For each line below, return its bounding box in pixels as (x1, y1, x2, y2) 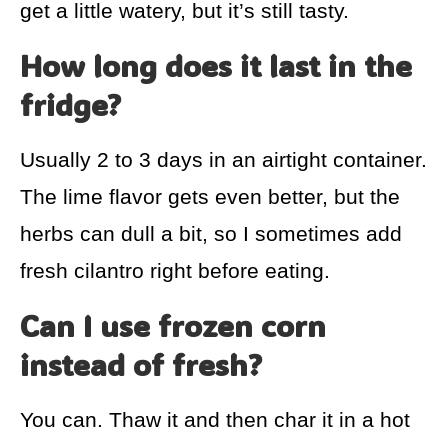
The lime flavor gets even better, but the (20, 185, 400, 209)
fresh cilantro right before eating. (20, 259, 330, 283)
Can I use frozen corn (20, 306, 326, 346)
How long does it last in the (20, 46, 412, 86)
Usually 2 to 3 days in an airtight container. (20, 148, 427, 172)
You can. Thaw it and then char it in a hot (20, 408, 410, 432)
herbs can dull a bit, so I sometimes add (20, 222, 402, 246)
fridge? (20, 85, 121, 125)
